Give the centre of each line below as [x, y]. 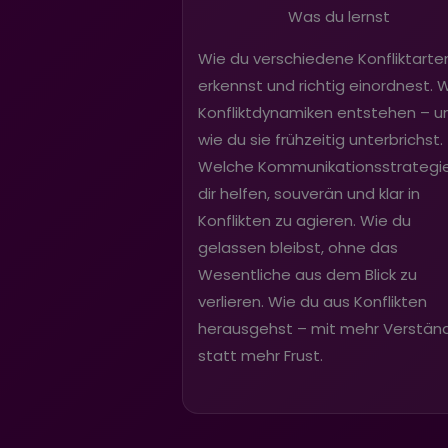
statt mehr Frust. [260, 355]
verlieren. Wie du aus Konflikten [312, 301]
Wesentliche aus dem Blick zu [307, 274]
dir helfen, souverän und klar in [309, 193]
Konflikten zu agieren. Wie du [304, 220]
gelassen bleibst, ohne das [298, 247]
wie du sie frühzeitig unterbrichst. [320, 139]
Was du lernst [338, 16]
